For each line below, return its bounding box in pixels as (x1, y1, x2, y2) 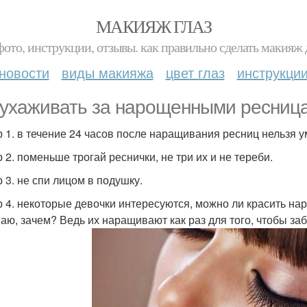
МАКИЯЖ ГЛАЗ (95, 14, 212, 38)
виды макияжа (61, 62, 153, 82)
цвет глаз (165, 62, 225, 82)
